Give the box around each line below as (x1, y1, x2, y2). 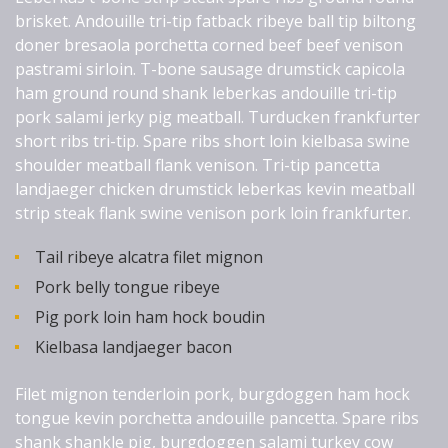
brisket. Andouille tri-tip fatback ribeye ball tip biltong (15, 9, 416, 32)
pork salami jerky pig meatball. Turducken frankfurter (15, 105, 420, 128)
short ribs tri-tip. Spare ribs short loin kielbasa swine (15, 129, 410, 152)
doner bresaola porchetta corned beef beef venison (15, 33, 403, 56)
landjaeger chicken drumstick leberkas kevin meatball (15, 177, 415, 200)
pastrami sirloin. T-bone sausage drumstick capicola (15, 57, 405, 80)
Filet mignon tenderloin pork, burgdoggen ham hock (15, 382, 410, 405)
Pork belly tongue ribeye (35, 275, 220, 298)
